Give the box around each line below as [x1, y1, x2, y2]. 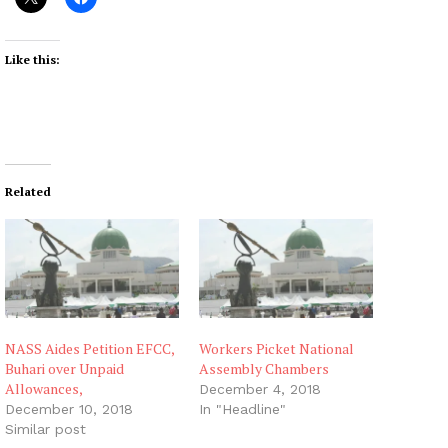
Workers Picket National [199, 339, 354, 359]
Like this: [5, 51, 60, 67]
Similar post [5, 421, 86, 438]
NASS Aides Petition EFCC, [5, 339, 174, 359]
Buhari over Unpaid [5, 359, 124, 379]
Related [5, 183, 51, 199]
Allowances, [5, 379, 83, 399]
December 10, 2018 [5, 401, 133, 418]
